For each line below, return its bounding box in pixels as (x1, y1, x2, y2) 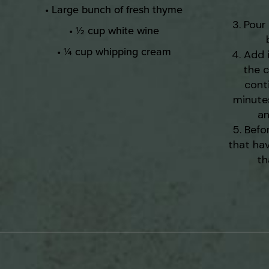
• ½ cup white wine (68, 23, 159, 38)
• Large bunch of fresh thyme (45, 2, 183, 17)
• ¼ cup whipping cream (56, 44, 171, 59)
